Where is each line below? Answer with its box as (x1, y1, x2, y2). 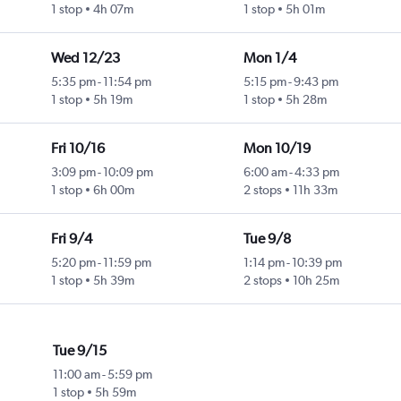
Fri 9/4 (50, 230, 92, 248)
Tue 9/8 (243, 230, 291, 248)
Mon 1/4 (243, 49, 296, 67)
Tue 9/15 (53, 342, 107, 360)
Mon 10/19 (243, 140, 311, 158)
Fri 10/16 (50, 140, 105, 158)
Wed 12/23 (50, 49, 120, 67)
